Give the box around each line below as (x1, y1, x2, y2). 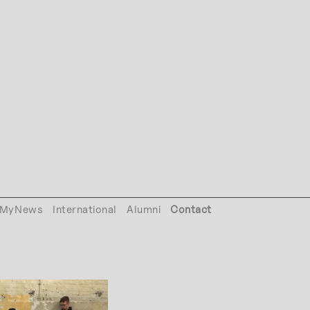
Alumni (126, 203, 161, 217)
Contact (170, 203, 212, 217)
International (53, 203, 117, 217)
